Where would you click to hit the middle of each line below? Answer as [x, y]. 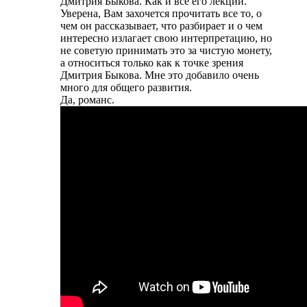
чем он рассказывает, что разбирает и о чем [161, 25]
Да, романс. [87, 99]
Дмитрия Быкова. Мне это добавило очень [160, 75]
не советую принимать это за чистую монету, [166, 50]
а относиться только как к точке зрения [152, 62]
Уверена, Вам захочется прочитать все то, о [161, 13]
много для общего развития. [126, 87]
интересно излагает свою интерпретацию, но [166, 38]
